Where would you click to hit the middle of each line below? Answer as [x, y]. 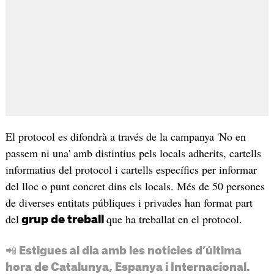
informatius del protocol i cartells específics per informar [131, 169]
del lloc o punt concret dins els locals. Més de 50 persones [135, 186]
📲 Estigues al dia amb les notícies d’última [123, 250]
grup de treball [62, 219]
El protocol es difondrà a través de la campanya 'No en [125, 136]
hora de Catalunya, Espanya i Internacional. [128, 267]
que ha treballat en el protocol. [174, 219]
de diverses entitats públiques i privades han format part [129, 202]
